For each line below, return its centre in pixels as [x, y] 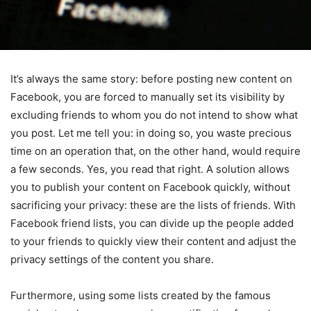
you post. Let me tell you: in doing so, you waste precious [151, 133]
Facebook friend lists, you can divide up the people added [152, 223]
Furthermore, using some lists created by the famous [141, 295]
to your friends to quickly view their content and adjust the [153, 241]
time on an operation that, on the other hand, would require [155, 151]
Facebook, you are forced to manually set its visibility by [148, 96]
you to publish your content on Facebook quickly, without [150, 187]
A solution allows [248, 169]
